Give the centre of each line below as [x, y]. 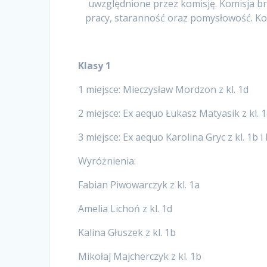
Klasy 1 [95, 65]
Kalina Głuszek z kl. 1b [127, 232]
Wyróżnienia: [107, 161]
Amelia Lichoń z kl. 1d [125, 208]
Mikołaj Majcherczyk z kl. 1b [140, 256]
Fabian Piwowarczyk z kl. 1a [139, 184]
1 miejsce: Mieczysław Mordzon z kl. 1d [164, 89]
